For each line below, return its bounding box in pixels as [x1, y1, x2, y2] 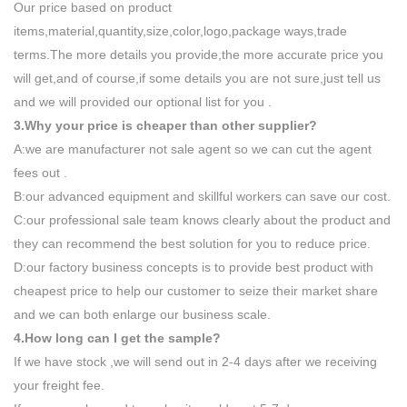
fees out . [14, 165, 67, 181]
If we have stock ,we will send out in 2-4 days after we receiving [14, 354, 377, 370]
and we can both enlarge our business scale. [14, 307, 271, 323]
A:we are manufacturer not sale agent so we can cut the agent [14, 142, 372, 157]
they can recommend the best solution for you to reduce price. [14, 236, 371, 252]
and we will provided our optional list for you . [14, 94, 272, 110]
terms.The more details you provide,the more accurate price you [14, 47, 383, 63]
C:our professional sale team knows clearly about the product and [14, 213, 391, 228]
